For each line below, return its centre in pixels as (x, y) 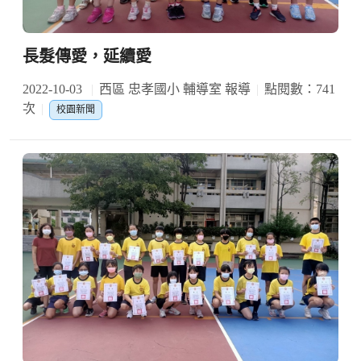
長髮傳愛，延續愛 (87, 57)
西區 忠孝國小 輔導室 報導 (175, 89)
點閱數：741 (300, 89)
